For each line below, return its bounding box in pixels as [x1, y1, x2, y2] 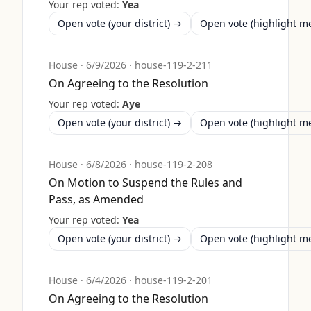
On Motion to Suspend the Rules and [49, 175, 242, 190]
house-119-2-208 [135, 158, 212, 171]
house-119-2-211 [135, 58, 212, 72]
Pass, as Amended [49, 192, 144, 207]
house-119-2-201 [135, 274, 212, 287]
